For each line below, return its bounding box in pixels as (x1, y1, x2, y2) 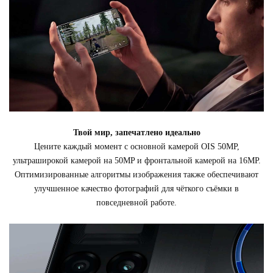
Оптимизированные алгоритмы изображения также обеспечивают (15, 170, 258, 180)
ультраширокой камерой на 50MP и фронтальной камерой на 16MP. (12, 156, 261, 166)
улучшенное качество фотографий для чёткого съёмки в (34, 184, 239, 194)
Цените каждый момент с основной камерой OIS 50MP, (34, 142, 239, 152)
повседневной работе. (96, 198, 177, 208)
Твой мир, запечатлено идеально (73, 128, 200, 138)
